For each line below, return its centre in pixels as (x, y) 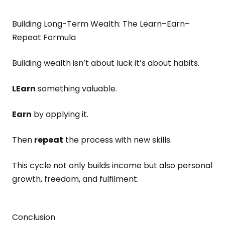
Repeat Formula (44, 37)
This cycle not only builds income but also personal (112, 165)
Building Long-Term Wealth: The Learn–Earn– (101, 24)
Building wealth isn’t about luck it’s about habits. (106, 63)
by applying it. (60, 114)
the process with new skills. (118, 140)
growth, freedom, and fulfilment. (75, 179)
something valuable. (76, 89)
